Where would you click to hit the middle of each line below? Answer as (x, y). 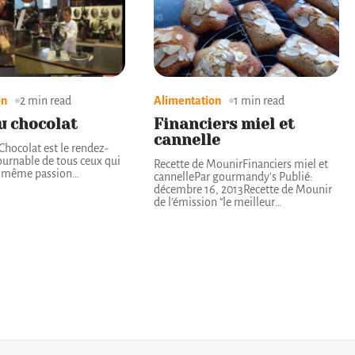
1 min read (259, 101)
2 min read (45, 101)
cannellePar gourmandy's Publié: (233, 177)
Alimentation (187, 101)
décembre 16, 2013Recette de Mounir (242, 190)
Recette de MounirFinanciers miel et (240, 164)
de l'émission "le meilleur (214, 202)
